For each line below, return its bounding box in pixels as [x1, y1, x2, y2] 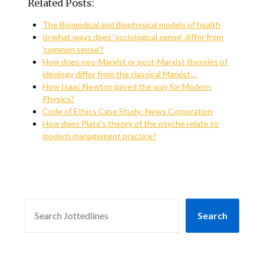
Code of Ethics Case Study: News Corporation [42, 106, 213, 116]
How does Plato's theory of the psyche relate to [42, 118, 219, 128]
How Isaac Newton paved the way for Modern [42, 81, 212, 91]
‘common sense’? [42, 44, 104, 54]
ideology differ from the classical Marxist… [42, 69, 197, 79]
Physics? [42, 94, 75, 104]
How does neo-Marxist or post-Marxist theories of [42, 57, 228, 67]
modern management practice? [42, 131, 157, 141]
